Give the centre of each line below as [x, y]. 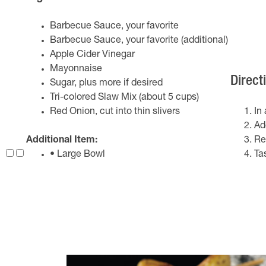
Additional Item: [62, 141]
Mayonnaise [76, 69]
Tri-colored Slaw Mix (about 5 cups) [124, 98]
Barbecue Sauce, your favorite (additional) [139, 41]
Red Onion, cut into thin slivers [115, 112]
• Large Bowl [77, 155]
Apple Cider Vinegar [92, 55]
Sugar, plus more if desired [106, 84]
